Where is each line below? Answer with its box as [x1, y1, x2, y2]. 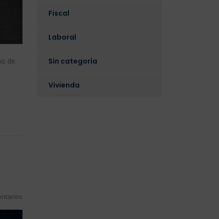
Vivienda [48, 80, 80, 90]
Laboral [48, 32, 76, 42]
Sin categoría [48, 56, 97, 66]
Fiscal [48, 8, 69, 18]
